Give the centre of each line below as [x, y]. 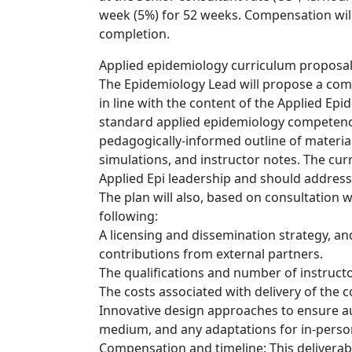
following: [128, 216]
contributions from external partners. [211, 254]
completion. [134, 34]
